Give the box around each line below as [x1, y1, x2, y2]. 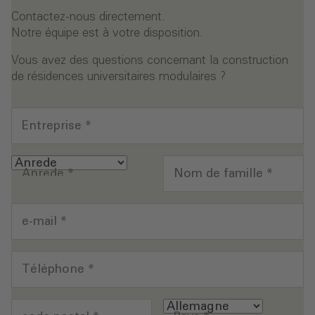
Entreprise [22, 120, 85, 133]
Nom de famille [174, 168, 266, 181]
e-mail [22, 216, 60, 229]
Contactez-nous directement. [11, 11, 165, 24]
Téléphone [22, 264, 88, 276]
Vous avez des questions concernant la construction [11, 55, 288, 67]
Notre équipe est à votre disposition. [11, 27, 203, 40]
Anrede [22, 168, 67, 181]
